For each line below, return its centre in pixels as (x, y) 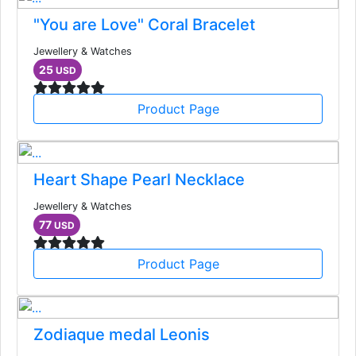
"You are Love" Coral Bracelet (144, 25)
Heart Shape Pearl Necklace (139, 180)
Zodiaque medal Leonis (122, 335)
